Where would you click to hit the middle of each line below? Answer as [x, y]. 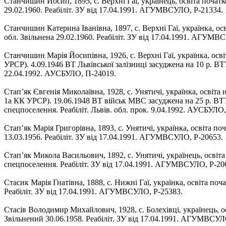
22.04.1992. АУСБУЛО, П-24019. [60, 73]
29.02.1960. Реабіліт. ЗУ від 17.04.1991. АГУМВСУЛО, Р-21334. [114, 10]
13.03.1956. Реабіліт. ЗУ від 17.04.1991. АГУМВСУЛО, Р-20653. [114, 137]
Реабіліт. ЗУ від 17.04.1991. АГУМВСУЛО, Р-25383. [93, 191]
